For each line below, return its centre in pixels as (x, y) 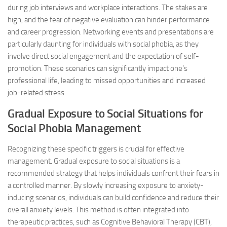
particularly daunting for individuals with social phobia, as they (103, 44)
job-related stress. (37, 93)
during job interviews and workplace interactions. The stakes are (108, 8)
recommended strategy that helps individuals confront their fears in (113, 173)
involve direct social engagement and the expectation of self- (103, 56)
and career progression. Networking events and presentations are (111, 32)
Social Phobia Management (74, 128)
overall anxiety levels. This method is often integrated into (98, 210)
